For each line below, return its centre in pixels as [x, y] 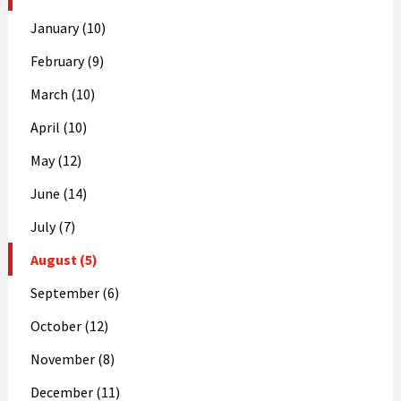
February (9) [67, 60]
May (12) [55, 160]
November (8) [72, 358]
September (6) [74, 292]
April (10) [58, 127]
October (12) [69, 325]
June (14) [58, 193]
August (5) [64, 259]
